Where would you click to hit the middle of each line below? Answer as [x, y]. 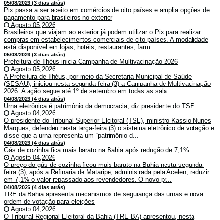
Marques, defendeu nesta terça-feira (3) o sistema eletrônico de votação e [109, 128]
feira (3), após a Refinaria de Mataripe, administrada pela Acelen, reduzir [107, 172]
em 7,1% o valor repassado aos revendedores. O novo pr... [88, 180]
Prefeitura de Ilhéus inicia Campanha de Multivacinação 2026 [91, 62]
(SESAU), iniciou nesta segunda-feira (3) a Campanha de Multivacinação [107, 84]
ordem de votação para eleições [49, 202]
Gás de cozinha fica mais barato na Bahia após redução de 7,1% [96, 150]
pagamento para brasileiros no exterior [58, 18]
